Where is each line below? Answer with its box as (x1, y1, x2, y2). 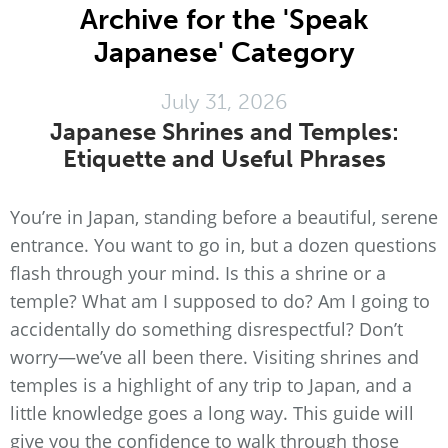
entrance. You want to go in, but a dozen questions (10, 233, 437, 257)
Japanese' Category (93, 36, 355, 69)
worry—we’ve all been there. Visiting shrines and (10, 345, 419, 369)
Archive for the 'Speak (80, 3, 368, 36)
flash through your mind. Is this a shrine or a (10, 261, 386, 285)
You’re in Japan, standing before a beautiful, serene (10, 205, 438, 229)
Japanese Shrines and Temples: (49, 117, 399, 146)
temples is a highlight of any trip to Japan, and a (10, 373, 412, 397)
